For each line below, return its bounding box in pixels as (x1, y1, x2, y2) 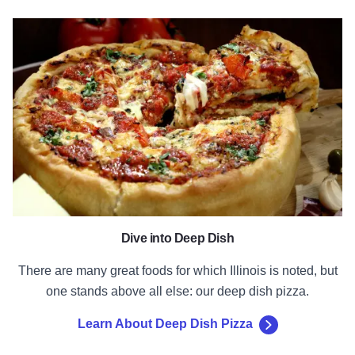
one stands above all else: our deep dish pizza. (46, 284, 309, 299)
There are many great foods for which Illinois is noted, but (17, 264, 338, 278)
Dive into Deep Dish (120, 231, 235, 246)
